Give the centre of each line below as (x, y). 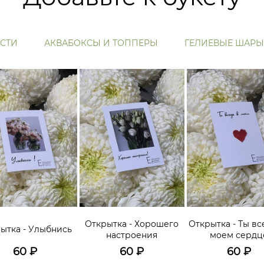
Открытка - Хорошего (132, 224)
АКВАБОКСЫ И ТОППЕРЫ (101, 43)
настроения (132, 235)
